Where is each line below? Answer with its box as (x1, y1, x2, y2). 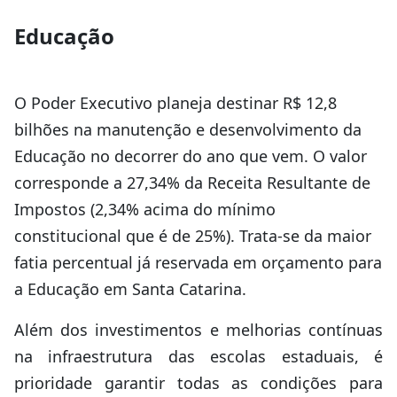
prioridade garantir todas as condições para (14, 372, 383, 393)
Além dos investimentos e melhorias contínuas (14, 319, 383, 340)
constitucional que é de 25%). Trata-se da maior (14, 225, 371, 246)
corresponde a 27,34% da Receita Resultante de (14, 172, 370, 193)
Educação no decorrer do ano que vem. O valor (14, 145, 367, 167)
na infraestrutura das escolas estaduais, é (14, 346, 383, 367)
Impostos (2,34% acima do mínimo (14, 198, 276, 220)
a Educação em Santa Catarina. (14, 278, 246, 300)
